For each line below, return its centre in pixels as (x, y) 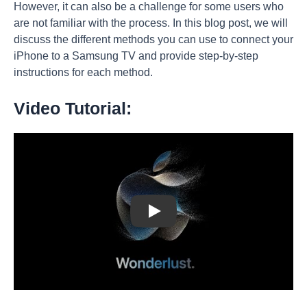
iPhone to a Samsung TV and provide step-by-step (136, 56)
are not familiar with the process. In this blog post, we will (151, 23)
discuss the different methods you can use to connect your (153, 39)
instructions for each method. (83, 72)
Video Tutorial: (73, 108)
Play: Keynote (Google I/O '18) (222, 216)
